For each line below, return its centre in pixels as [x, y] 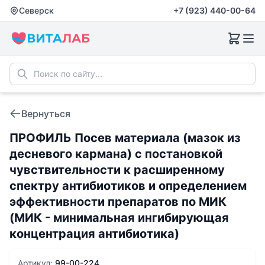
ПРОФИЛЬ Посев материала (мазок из [125, 138]
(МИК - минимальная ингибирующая [119, 218]
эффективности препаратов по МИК [118, 202]
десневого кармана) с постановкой [116, 154]
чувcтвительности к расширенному [117, 170]
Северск [36, 10]
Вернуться [46, 114]
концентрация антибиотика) [94, 234]
